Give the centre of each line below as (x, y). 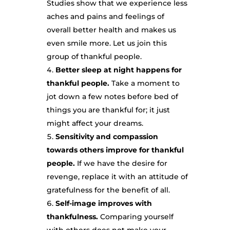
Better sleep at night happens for (118, 70)
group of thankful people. (94, 56)
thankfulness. (73, 217)
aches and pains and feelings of (105, 16)
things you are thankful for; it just (108, 110)
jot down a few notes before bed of (112, 97)
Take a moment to (145, 83)
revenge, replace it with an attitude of (117, 177)
